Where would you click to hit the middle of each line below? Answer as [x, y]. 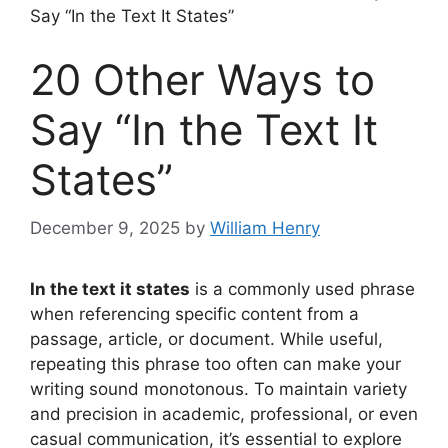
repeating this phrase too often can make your [215, 364]
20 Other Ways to [202, 79]
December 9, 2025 [105, 228]
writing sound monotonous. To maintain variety [218, 389]
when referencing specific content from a [194, 314]
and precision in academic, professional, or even [224, 414]
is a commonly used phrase [302, 289]
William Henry [265, 228]
